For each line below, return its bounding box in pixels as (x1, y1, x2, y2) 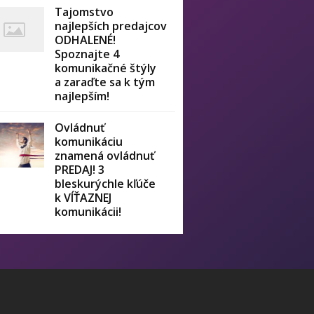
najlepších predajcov (55, 18, 168, 34)
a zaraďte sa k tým (55, 74, 156, 90)
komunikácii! (55, 204, 122, 219)
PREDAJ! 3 (55, 162, 105, 177)
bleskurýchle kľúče (55, 176, 156, 191)
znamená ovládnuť (55, 148, 155, 163)
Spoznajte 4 (55, 46, 120, 62)
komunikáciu (55, 134, 123, 149)
